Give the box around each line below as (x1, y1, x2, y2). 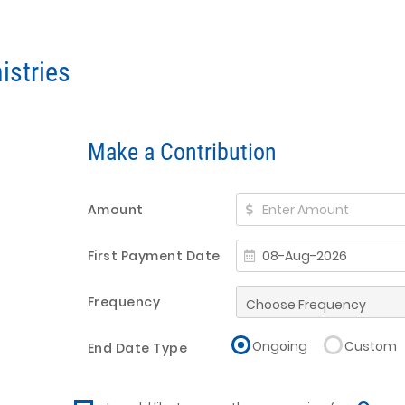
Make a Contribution (87, 137, 277, 165)
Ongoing (252, 336, 308, 355)
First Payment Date (87, 246, 221, 265)
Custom (344, 336, 398, 355)
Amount (87, 200, 144, 219)
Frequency (87, 292, 160, 311)
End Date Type (87, 338, 187, 357)
